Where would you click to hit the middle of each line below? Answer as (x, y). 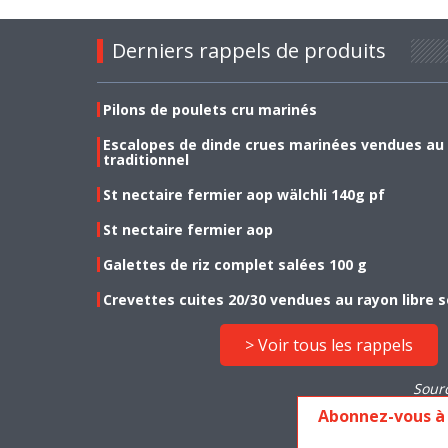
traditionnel (146, 159)
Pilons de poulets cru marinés (210, 109)
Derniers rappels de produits (249, 50)
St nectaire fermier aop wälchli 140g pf (244, 194)
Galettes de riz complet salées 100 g (235, 264)
